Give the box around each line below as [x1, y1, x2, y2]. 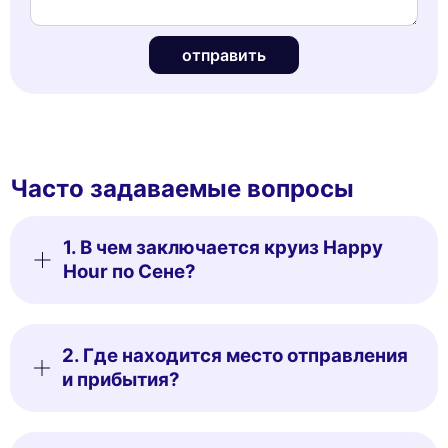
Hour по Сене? [62, 259, 196, 283]
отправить [182, 44, 266, 65]
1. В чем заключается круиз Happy [62, 235, 383, 259]
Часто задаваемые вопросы [10, 173, 354, 203]
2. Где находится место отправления [62, 343, 409, 367]
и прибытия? [62, 367, 181, 391]
